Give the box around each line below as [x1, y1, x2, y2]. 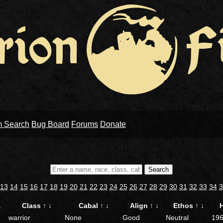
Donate [100, 120, 126, 128]
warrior [8, 214, 30, 222]
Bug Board [31, 120, 69, 128]
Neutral [166, 214, 189, 222]
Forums [71, 120, 98, 128]
